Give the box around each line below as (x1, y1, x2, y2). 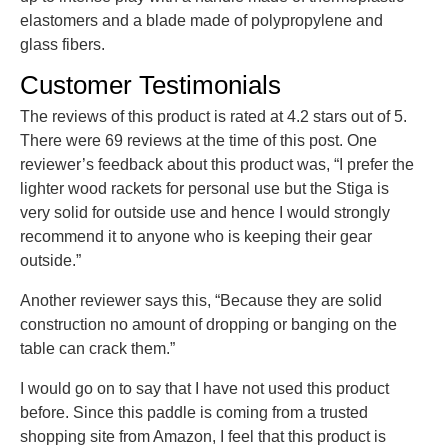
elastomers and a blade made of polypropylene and (20, 12, 383, 30)
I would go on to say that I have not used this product (20, 380, 389, 398)
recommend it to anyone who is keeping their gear (20, 228, 372, 246)
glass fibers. (20, 36, 105, 54)
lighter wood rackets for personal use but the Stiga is (20, 180, 389, 198)
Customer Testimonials (20, 70, 281, 101)
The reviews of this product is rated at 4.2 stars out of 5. (20, 108, 407, 126)
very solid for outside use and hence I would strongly (20, 204, 390, 222)
